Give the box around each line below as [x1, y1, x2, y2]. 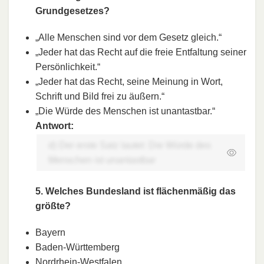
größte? [35, 200, 71, 211]
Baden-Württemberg [35, 242, 120, 252]
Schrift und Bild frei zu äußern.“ [35, 91, 164, 101]
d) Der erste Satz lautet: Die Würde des [48, 140, 211, 150]
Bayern [35, 227, 65, 237]
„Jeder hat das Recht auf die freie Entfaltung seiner [35, 47, 246, 57]
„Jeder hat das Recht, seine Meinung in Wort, [35, 76, 223, 87]
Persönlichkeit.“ [35, 61, 100, 72]
